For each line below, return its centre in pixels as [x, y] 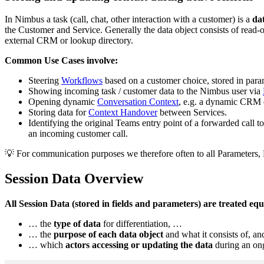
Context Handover [123, 113]
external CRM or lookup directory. [69, 41]
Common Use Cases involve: [61, 61]
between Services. [192, 113]
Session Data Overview [74, 179]
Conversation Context [138, 102]
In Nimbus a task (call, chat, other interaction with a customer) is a [127, 19]
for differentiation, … [144, 224]
